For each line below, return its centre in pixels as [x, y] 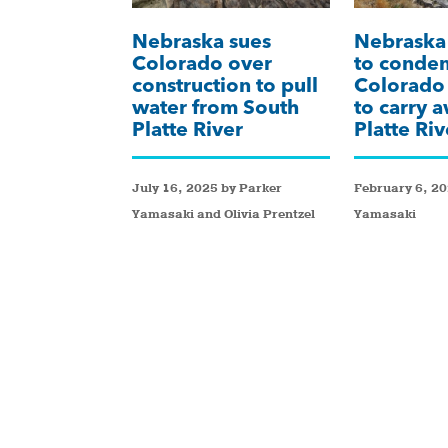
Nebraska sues [201, 41]
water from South [215, 107]
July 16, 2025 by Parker [207, 188]
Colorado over [202, 63]
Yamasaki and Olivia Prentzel [223, 214]
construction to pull [225, 85]
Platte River [187, 129]
